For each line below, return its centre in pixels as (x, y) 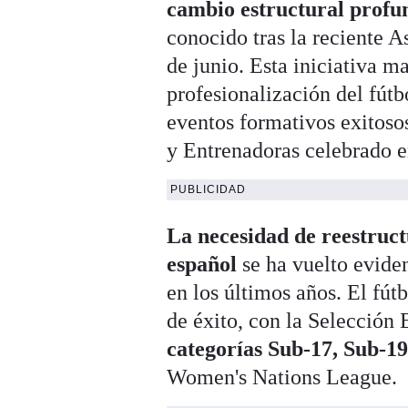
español (202, 265)
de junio (203, 66)
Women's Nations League (280, 377)
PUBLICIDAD (209, 190)
